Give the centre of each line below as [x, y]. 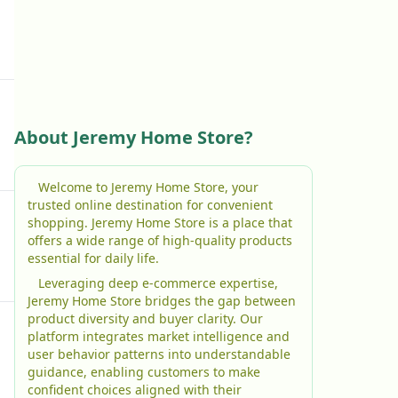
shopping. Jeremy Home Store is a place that [160, 223]
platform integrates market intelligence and [159, 336]
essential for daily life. [93, 258]
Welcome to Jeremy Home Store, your [44, 187]
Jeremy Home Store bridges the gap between [162, 301]
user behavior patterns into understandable [159, 354]
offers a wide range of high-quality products [160, 240]
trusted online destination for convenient [150, 205]
